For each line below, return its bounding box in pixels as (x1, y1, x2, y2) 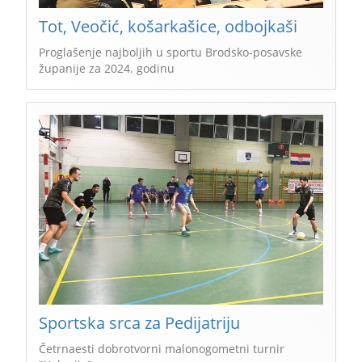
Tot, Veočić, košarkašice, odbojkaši (39, 15, 297, 38)
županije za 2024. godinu (39, 61, 175, 77)
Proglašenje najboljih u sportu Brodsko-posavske (39, 44, 302, 61)
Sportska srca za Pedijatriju (39, 311, 240, 334)
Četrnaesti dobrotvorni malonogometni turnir (39, 340, 284, 356)
